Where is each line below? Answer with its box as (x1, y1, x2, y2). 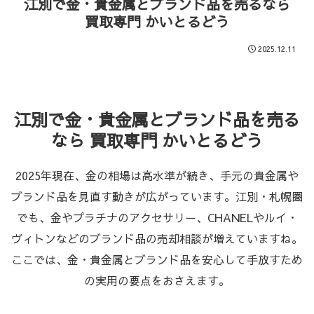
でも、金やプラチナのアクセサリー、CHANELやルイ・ (16, 209, 298, 225)
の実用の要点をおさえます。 (84, 272, 230, 288)
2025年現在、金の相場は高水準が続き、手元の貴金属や (15, 167, 299, 183)
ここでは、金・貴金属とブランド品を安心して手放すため (11, 251, 303, 267)
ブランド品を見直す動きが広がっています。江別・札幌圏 (11, 188, 303, 204)
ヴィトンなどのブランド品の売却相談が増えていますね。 (11, 230, 303, 246)
